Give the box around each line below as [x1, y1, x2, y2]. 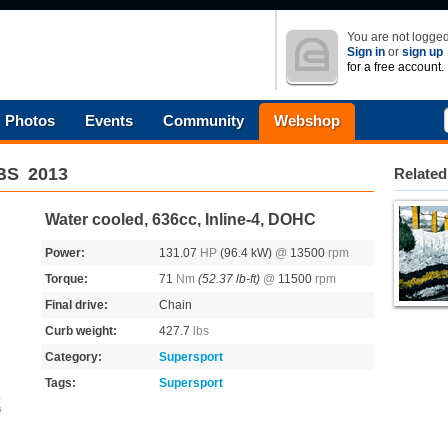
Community [163, 112, 244, 129]
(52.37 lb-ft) [198, 272, 260, 286]
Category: [45, 350, 102, 364]
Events [85, 112, 133, 129]
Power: [45, 246, 85, 260]
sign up [402, 45, 443, 59]
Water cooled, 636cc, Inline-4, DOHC [45, 211, 316, 228]
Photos [5, 112, 55, 129]
